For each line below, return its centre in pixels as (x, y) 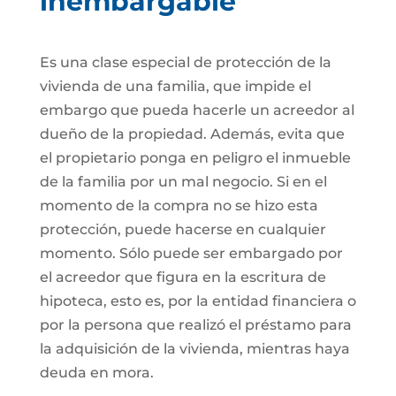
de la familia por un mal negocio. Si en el (183, 182)
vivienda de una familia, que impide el (175, 86)
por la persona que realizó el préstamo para (195, 325)
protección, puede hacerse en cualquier (183, 229)
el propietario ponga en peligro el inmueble (195, 158)
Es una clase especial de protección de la (185, 62)
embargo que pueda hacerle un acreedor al (197, 110)
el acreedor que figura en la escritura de (183, 277)
